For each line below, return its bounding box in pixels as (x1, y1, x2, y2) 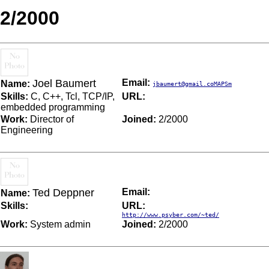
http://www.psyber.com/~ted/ (122, 211, 219, 218)
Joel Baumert (32, 77, 96, 89)
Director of (28, 113, 74, 124)
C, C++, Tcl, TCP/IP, (28, 91, 115, 101)
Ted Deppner (32, 186, 94, 199)
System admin (28, 219, 91, 229)
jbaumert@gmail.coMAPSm (153, 80, 232, 87)
